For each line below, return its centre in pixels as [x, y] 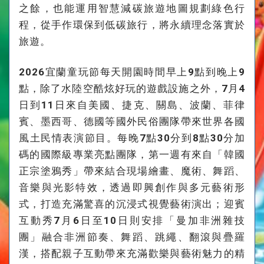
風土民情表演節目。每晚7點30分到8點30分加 [132, 138]
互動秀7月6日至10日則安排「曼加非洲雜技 [132, 220]
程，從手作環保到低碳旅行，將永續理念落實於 [132, 24]
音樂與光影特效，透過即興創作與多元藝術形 [132, 187]
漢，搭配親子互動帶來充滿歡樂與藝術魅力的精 [132, 253]
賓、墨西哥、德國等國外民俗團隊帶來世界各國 [132, 121]
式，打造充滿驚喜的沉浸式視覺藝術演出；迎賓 [132, 204]
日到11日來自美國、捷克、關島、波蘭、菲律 [132, 105]
